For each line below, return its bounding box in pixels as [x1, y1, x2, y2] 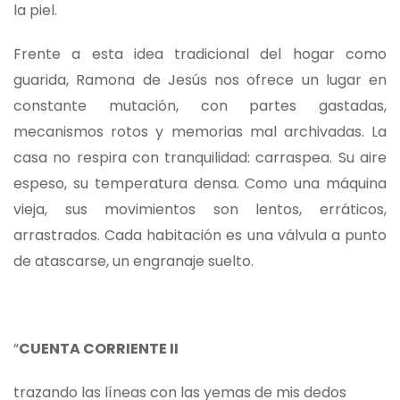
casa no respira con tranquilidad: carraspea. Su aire [13, 147, 387, 169]
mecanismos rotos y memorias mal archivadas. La [13, 121, 387, 143]
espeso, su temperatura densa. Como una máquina [13, 173, 387, 195]
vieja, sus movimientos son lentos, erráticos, [13, 199, 387, 221]
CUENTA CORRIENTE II [19, 338, 179, 360]
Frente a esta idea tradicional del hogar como [13, 44, 387, 65]
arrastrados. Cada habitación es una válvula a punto [13, 225, 387, 246]
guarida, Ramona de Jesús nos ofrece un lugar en [13, 70, 387, 91]
